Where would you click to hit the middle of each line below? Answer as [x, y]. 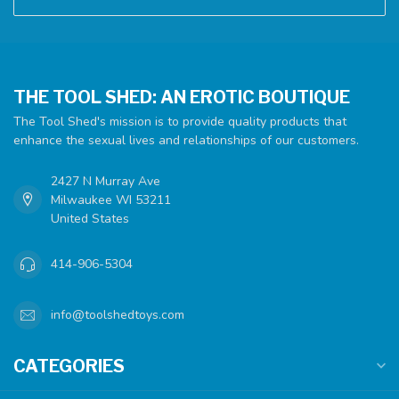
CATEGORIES [69, 366]
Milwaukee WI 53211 [111, 199]
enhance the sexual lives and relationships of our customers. [186, 140]
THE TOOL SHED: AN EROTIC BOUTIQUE [182, 97]
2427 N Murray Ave [106, 181]
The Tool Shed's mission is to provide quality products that [180, 121]
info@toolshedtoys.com [118, 315]
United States [90, 218]
